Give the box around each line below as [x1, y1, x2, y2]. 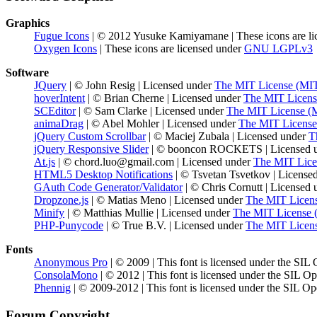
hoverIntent [34, 92, 85, 105]
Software [6, 67, 49, 79]
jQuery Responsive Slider [34, 143, 149, 156]
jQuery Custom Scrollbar [34, 130, 146, 143]
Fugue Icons [34, 30, 89, 42]
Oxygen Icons [34, 42, 97, 55]
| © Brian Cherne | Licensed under [85, 92, 243, 105]
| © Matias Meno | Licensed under [88, 194, 246, 207]
